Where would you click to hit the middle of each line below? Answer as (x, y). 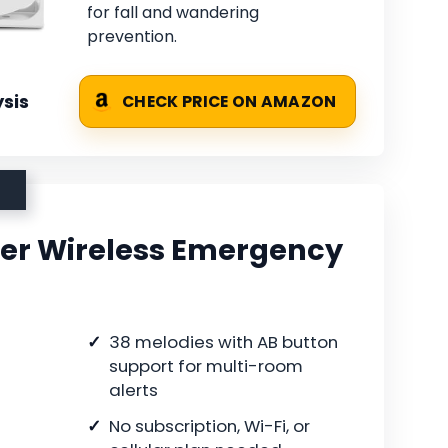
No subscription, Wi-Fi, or (209, 426)
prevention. (132, 37)
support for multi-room (206, 366)
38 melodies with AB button (223, 342)
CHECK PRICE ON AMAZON (229, 102)
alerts (133, 390)
